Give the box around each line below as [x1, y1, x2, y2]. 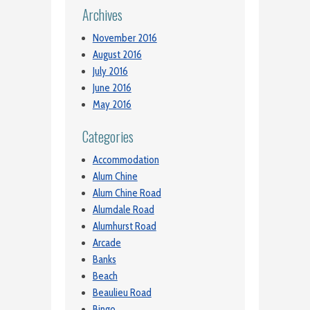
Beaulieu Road [92, 286, 152, 300]
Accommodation [92, 154, 159, 167]
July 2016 [92, 64, 128, 77]
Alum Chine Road [92, 187, 161, 200]
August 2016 [92, 48, 142, 61]
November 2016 [92, 31, 157, 44]
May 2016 [92, 98, 131, 111]
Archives [82, 4, 122, 25]
